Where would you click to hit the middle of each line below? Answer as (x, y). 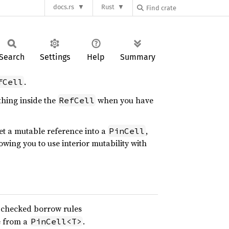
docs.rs (64, 7)
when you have (124, 100)
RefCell (77, 100)
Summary (138, 57)
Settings (55, 57)
